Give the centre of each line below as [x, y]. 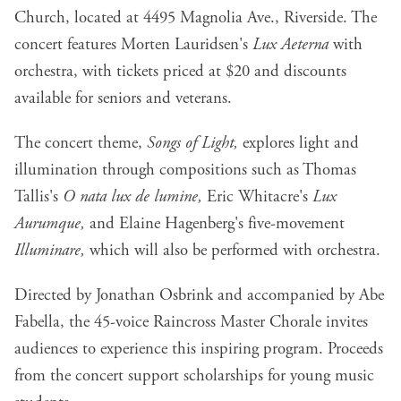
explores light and [299, 144]
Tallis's [38, 197]
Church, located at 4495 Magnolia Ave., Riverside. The [196, 18]
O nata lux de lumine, [132, 197]
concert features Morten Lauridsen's [133, 45]
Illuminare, [50, 251]
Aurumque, [50, 224]
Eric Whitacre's [257, 197]
